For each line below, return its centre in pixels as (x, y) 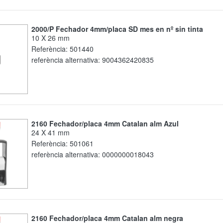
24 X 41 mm (52, 133)
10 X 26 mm (52, 38)
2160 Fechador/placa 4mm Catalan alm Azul (107, 124)
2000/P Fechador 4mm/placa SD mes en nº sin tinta (119, 29)
